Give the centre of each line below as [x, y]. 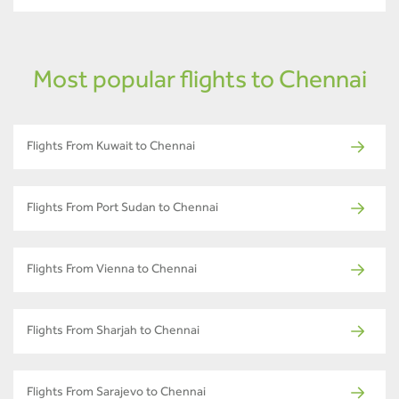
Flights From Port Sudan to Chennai [122, 209]
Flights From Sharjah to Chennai [113, 332]
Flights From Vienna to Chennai [112, 270]
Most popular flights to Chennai [199, 82]
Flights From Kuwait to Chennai [111, 147]
